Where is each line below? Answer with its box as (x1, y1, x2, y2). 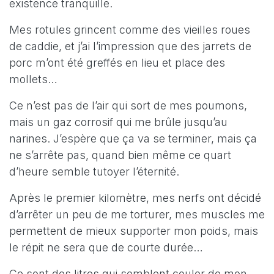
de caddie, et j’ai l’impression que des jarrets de (9, 39, 251, 53)
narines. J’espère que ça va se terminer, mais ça (9, 131, 257, 145)
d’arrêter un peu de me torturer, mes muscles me (9, 207, 265, 221)
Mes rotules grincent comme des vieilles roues (9, 23, 250, 36)
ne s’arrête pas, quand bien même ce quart (9, 148, 231, 161)
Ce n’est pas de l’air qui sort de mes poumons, (9, 98, 247, 112)
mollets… (9, 72, 57, 86)
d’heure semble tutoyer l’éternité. (9, 165, 179, 178)
